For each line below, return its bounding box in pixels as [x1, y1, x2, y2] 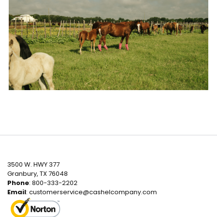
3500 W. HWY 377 [7, 160, 60, 170]
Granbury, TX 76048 [7, 169, 68, 179]
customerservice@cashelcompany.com [29, 187, 157, 197]
